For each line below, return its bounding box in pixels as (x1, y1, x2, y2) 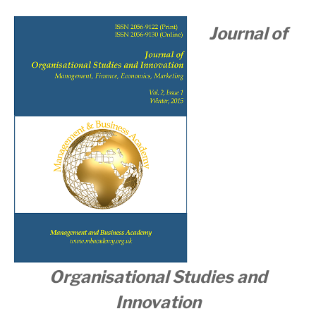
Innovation (115, 291, 201, 312)
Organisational (49, 266, 172, 287)
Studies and (171, 266, 267, 287)
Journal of (208, 23, 288, 44)
